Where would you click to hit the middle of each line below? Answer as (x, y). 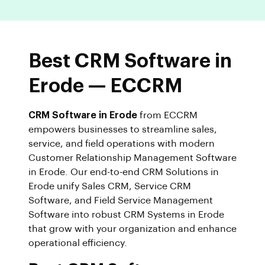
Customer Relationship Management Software (132, 158)
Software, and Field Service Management (121, 200)
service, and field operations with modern (122, 143)
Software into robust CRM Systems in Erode (126, 214)
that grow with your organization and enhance (132, 229)
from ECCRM (167, 115)
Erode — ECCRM (105, 86)
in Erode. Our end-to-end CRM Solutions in (124, 172)
